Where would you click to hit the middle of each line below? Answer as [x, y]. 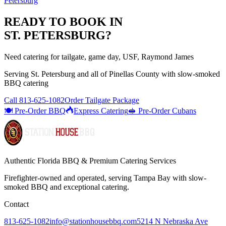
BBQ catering [26, 83]
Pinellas [121, 74]
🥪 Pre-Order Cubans [162, 110]
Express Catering [101, 110]
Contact [16, 204]
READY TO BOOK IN [63, 21]
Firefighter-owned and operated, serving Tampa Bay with [96, 178]
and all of [92, 74]
